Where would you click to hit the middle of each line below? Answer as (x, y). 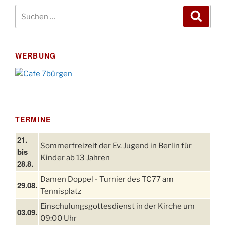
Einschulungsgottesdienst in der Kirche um (118, 206)
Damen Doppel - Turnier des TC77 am (107, 179)
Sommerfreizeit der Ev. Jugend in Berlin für (116, 146)
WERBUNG (36, 56)
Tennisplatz (61, 191)
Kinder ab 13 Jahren (75, 158)
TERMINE (33, 119)
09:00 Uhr (59, 218)
